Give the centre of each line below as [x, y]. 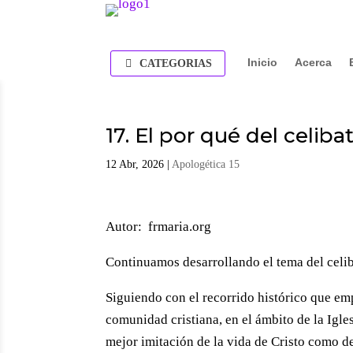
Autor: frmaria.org [159, 227]
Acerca [313, 62]
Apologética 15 [206, 165]
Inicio [262, 62]
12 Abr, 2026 [135, 165]
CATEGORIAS [176, 64]
